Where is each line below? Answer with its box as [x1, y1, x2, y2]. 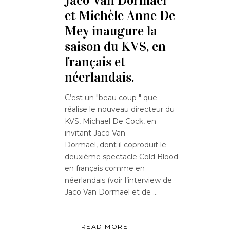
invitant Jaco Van [65, 128, 125, 138]
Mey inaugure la [65, 23, 157, 40]
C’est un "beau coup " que [65, 93, 157, 103]
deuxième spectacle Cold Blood [65, 152, 178, 162]
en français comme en [65, 164, 145, 174]
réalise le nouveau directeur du [65, 105, 175, 114]
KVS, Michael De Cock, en [65, 117, 156, 126]
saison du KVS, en [65, 39, 166, 55]
